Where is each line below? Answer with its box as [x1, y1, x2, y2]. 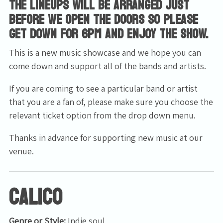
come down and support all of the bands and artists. [9, 60, 206, 72]
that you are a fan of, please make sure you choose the [9, 96, 213, 108]
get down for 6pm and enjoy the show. [9, 21, 208, 46]
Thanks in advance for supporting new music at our [9, 131, 203, 143]
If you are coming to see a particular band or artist [9, 82, 198, 94]
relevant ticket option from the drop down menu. [9, 109, 196, 121]
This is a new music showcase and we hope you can [9, 46, 201, 58]
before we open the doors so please [9, 7, 198, 32]
